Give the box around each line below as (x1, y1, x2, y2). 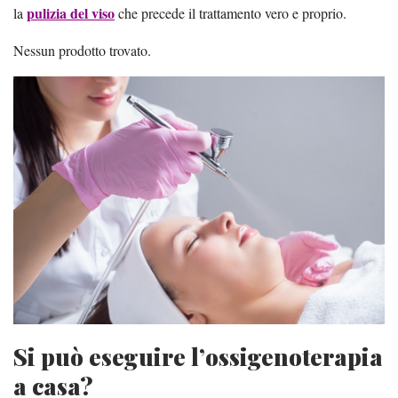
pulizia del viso (27, 3, 115, 24)
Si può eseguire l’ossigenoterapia (13, 340, 383, 372)
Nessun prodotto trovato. (13, 41, 151, 60)
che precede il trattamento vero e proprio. (115, 4, 346, 23)
